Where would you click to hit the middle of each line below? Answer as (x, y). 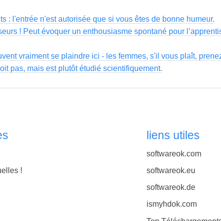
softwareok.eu (171, 170)
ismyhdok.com (171, 204)
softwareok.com (174, 153)
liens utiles (173, 135)
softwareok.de (171, 187)
